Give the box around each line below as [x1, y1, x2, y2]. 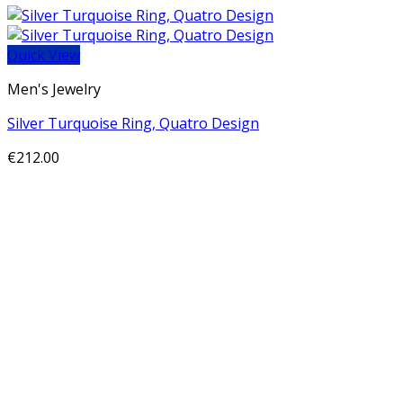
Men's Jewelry [7, 79, 101, 99]
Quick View [7, 45, 80, 65]
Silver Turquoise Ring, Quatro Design [7, 113, 259, 133]
